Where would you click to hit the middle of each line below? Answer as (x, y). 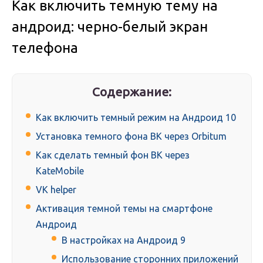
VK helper (56, 190)
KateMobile (60, 171)
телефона (45, 48)
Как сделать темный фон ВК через (113, 155)
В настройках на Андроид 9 (124, 240)
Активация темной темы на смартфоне (124, 209)
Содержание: (132, 92)
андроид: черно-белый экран (110, 27)
